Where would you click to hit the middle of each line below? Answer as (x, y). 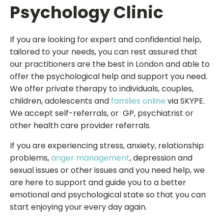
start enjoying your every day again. (78, 207)
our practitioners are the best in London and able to (110, 64)
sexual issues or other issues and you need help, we (107, 170)
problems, (30, 158)
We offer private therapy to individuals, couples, (102, 89)
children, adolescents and (60, 101)
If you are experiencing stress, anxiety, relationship (107, 146)
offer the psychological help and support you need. (109, 76)
